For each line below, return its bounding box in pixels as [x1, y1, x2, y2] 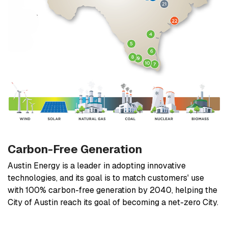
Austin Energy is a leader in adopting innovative [8, 160, 186, 171]
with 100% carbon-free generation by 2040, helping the [8, 184, 217, 195]
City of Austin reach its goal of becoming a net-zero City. [8, 196, 218, 208]
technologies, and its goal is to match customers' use [8, 172, 204, 183]
